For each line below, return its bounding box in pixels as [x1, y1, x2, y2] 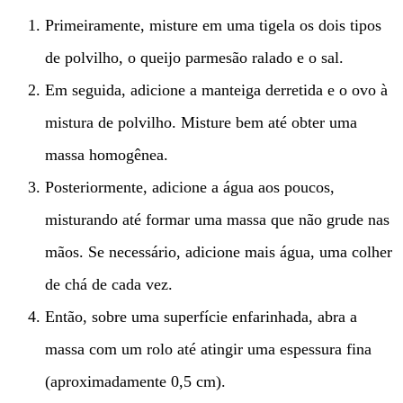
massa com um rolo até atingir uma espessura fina [45, 340, 372, 359]
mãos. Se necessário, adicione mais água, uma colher [45, 243, 392, 262]
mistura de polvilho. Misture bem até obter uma [45, 113, 357, 132]
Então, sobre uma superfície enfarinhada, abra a [45, 308, 357, 327]
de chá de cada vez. [45, 275, 173, 294]
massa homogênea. [45, 146, 168, 165]
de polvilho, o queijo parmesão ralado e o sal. [45, 49, 344, 67]
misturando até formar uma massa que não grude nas [45, 210, 390, 229]
